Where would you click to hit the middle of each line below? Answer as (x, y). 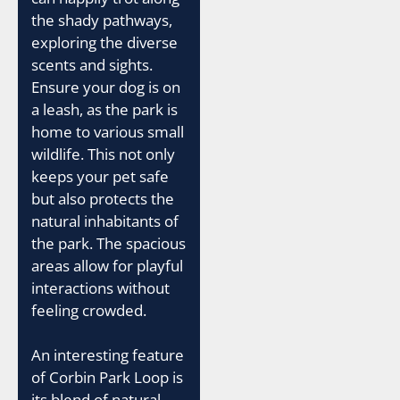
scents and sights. (92, 64)
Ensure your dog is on (106, 87)
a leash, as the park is (104, 109)
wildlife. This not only (103, 154)
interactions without (100, 287)
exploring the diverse (104, 42)
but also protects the (103, 198)
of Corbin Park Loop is (107, 377)
